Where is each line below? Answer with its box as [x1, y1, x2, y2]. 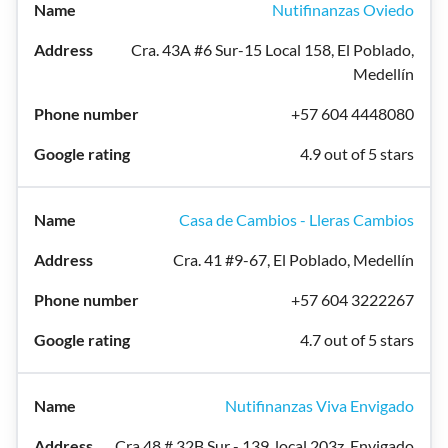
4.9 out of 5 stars [300, 144, 414, 163]
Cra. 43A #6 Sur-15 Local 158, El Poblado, [131, 40, 414, 59]
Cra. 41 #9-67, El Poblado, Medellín [173, 250, 414, 269]
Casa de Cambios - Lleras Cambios [179, 210, 414, 229]
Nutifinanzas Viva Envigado [225, 396, 414, 415]
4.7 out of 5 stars [300, 330, 414, 349]
